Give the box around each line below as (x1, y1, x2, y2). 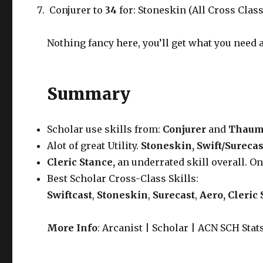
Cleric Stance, (47, 156, 118, 168)
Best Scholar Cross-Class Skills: (47, 173, 199, 184)
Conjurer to (47, 4, 106, 16)
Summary (47, 83, 131, 104)
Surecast (153, 189, 195, 201)
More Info (47, 222, 98, 234)
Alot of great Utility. (47, 140, 139, 151)
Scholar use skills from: (47, 123, 163, 135)
